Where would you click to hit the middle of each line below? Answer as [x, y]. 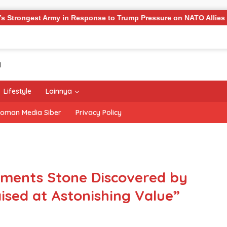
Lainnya [59, 91]
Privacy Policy [99, 113]
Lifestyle [17, 91]
